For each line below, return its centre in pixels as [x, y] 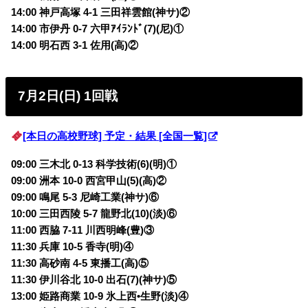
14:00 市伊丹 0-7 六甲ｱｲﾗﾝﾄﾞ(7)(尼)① [98, 29]
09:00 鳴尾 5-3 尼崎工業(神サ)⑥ [85, 197]
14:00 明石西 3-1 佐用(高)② [75, 46]
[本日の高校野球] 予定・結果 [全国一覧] [115, 136]
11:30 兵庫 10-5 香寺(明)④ [73, 246]
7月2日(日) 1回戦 [70, 96]
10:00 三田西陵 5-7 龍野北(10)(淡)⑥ [94, 213]
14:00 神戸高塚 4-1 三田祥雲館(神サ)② [101, 13]
